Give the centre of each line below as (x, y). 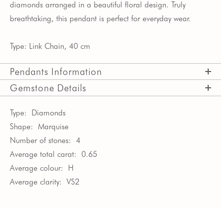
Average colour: (37, 168)
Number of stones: (40, 140)
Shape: (21, 127)
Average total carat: (43, 154)
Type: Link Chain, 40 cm (50, 46)
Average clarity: (36, 182)
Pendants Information (56, 72)
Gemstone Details (48, 88)
